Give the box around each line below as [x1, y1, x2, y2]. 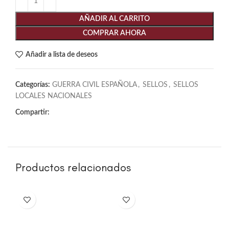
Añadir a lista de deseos [25, 51, 98, 58]
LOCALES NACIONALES [15, 93, 92, 100]
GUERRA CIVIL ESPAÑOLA [52, 81, 137, 89]
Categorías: [15, 81, 50, 89]
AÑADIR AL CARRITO [79, 15, 150, 23]
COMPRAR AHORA [83, 30, 146, 37]
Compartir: [15, 109, 50, 117]
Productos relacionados [15, 161, 131, 175]
